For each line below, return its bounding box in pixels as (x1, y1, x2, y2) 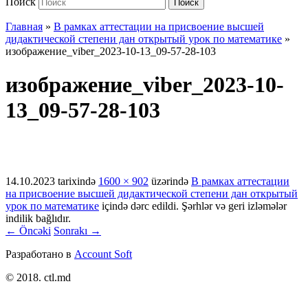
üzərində (148, 175, 191, 187)
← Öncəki (5, 224, 51, 236)
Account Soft (74, 247, 132, 260)
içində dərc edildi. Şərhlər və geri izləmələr (99, 199, 287, 212)
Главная (5, 21, 43, 32)
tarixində (55, 175, 98, 187)
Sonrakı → (54, 224, 101, 236)
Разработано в (5, 247, 74, 260)
